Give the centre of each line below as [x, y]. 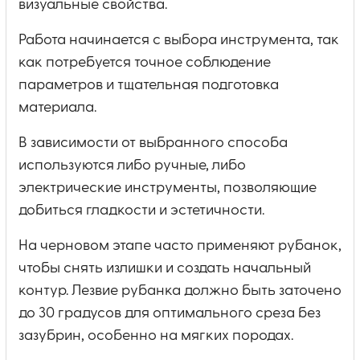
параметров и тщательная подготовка [149, 85]
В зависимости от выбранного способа [153, 143]
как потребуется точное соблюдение [145, 62]
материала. [57, 107]
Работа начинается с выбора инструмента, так [179, 40]
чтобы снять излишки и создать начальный [165, 268]
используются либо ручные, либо [132, 165]
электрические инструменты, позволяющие [168, 188]
